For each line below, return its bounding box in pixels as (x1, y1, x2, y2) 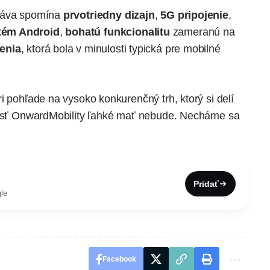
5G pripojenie (160, 8, 228, 21)
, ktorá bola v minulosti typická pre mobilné (20, 42, 221, 55)
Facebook (102, 254, 136, 263)
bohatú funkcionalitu (65, 25, 170, 38)
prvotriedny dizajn (63, 8, 155, 21)
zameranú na (169, 25, 235, 38)
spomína (16, 8, 63, 21)
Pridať (193, 178, 219, 189)
